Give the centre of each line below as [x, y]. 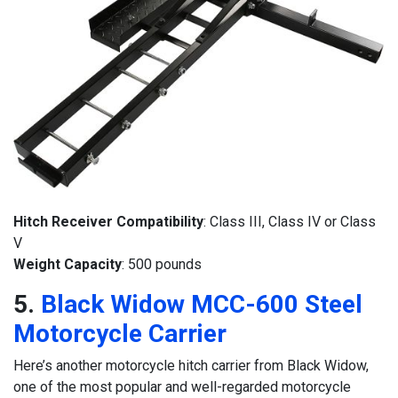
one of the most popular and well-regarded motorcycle [182, 387]
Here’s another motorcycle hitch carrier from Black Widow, [191, 366]
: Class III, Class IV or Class [290, 222]
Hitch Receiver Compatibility [108, 222]
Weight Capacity [68, 265]
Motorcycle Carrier [120, 334]
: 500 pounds [162, 265]
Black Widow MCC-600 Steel [202, 305]
